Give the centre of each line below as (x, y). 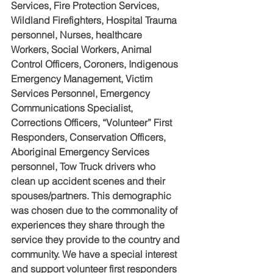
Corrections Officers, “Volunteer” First (93, 123)
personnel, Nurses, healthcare (78, 35)
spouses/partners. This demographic (92, 196)
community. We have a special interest (95, 254)
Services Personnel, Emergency (82, 94)
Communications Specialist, (73, 108)
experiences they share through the (89, 225)
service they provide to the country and (97, 240)
